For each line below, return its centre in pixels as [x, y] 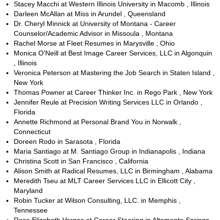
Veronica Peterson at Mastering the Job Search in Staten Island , [114, 72]
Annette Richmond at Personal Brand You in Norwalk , [97, 122]
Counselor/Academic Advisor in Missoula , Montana [93, 33]
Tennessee [31, 210]
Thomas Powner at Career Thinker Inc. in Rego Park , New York [113, 92]
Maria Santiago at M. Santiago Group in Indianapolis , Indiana [110, 151]
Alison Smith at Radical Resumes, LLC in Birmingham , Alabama [113, 171]
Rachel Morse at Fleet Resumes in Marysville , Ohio [94, 43]
